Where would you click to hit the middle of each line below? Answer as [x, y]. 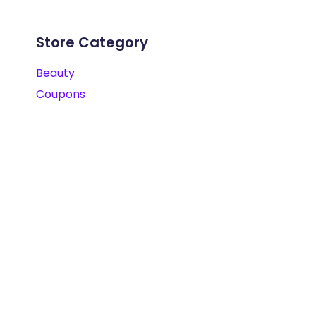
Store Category [92, 42]
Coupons [61, 94]
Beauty [55, 73]
